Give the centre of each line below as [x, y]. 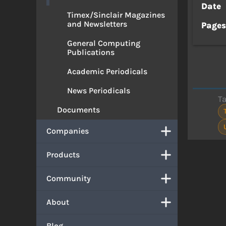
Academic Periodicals [107, 71]
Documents [78, 110]
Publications [91, 52]
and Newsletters [97, 24]
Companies [68, 131]
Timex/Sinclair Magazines [116, 15]
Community [69, 178]
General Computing [104, 43]
